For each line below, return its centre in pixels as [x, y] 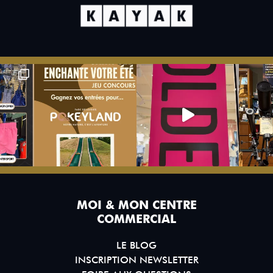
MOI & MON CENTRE [136, 205]
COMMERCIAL [136, 219]
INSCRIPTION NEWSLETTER [136, 260]
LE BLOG [136, 245]
